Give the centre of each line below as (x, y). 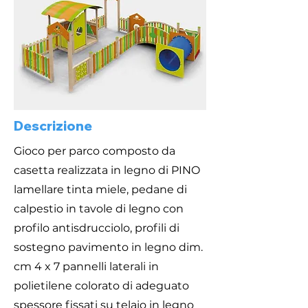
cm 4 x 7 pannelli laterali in (86, 266)
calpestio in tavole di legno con (99, 209)
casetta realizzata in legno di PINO (107, 170)
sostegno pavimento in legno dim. (108, 247)
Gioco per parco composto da (95, 151)
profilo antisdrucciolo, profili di (97, 228)
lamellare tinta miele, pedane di (100, 189)
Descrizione (53, 126)
